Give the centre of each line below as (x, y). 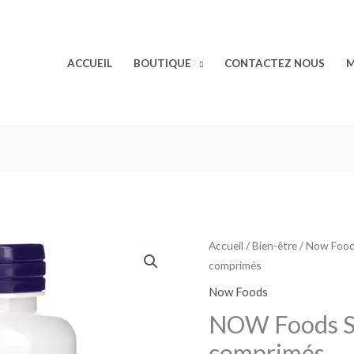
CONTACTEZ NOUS (275, 63)
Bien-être (275, 246)
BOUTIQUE (162, 63)
